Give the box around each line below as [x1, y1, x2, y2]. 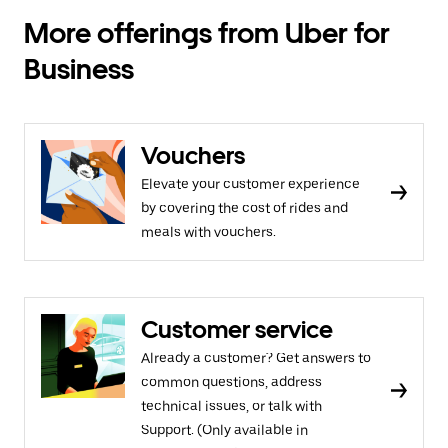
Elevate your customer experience [141, 175, 360, 192]
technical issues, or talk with [141, 397, 322, 414]
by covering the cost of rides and [141, 199, 348, 216]
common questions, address [141, 373, 322, 390]
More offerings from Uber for [24, 15, 390, 50]
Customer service [141, 314, 333, 344]
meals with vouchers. [141, 223, 276, 240]
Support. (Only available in [141, 421, 308, 438]
